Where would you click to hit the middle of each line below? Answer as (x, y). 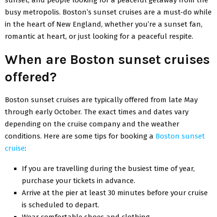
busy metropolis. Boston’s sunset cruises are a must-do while (108, 12)
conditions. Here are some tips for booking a (80, 136)
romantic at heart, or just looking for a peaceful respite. (99, 36)
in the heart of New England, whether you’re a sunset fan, (104, 24)
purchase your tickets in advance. (78, 180)
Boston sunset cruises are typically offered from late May (101, 100)
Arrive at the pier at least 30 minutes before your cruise (115, 193)
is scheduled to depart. (61, 205)
